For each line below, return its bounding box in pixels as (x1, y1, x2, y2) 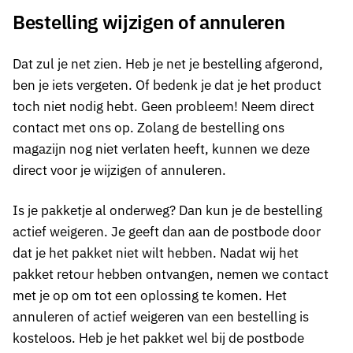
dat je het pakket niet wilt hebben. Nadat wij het (13, 243, 299, 262)
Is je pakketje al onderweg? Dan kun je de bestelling (13, 201, 322, 219)
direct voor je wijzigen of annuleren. (13, 161, 226, 179)
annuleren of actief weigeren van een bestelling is (13, 307, 309, 325)
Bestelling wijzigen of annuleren (13, 9, 285, 35)
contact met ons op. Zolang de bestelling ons (13, 118, 284, 136)
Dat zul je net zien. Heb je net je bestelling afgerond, (13, 54, 323, 72)
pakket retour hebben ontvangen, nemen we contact (13, 265, 329, 283)
